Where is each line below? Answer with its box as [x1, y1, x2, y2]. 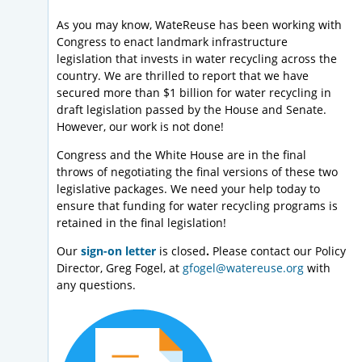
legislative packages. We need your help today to [57, 181, 320, 197]
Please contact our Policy [213, 243, 346, 259]
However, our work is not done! [57, 119, 224, 135]
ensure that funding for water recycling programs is [57, 198, 338, 214]
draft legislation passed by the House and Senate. [57, 102, 326, 118]
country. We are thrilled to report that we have [57, 68, 309, 84]
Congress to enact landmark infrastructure [57, 34, 288, 50]
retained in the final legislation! [57, 215, 226, 231]
